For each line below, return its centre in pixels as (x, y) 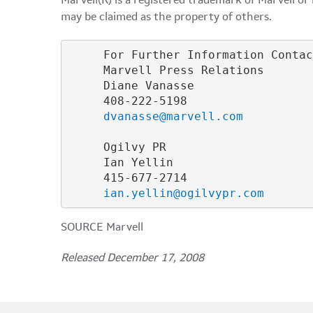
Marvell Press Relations (166, 70)
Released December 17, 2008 (132, 259)
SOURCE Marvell (102, 228)
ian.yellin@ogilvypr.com (183, 193)
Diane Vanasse (131, 85)
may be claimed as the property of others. (166, 17)
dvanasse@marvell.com (173, 116)
